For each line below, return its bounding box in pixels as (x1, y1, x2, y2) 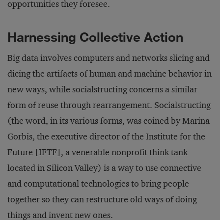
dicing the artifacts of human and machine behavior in (7, 68, 212, 79)
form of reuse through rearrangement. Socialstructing (7, 100, 211, 110)
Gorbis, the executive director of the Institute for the (7, 131, 205, 142)
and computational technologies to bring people (7, 178, 189, 189)
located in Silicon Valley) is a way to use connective (7, 163, 201, 173)
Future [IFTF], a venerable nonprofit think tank (7, 147, 188, 158)
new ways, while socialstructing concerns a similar (7, 84, 197, 95)
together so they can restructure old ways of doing (7, 194, 197, 205)
